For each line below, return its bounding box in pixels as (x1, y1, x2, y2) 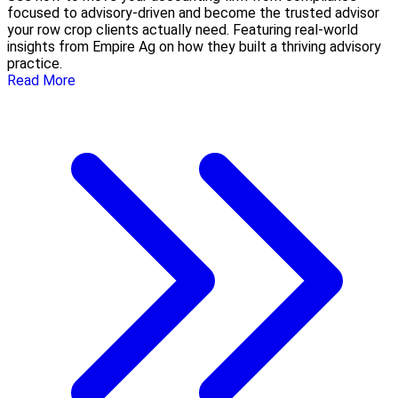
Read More (7, 72, 76, 90)
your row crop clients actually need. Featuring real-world (7, 21, 358, 39)
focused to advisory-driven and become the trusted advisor (7, 4, 379, 22)
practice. (7, 55, 62, 73)
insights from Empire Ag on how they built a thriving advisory (7, 38, 381, 56)
